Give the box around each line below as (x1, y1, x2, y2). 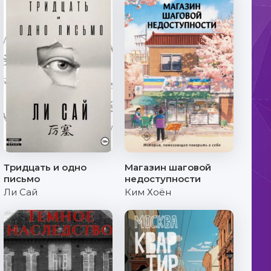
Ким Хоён (125, 186, 171, 198)
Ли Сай (4, 186, 38, 198)
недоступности (125, 173, 201, 184)
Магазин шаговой (125, 162, 211, 173)
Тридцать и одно (4, 162, 87, 173)
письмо (4, 173, 40, 184)
